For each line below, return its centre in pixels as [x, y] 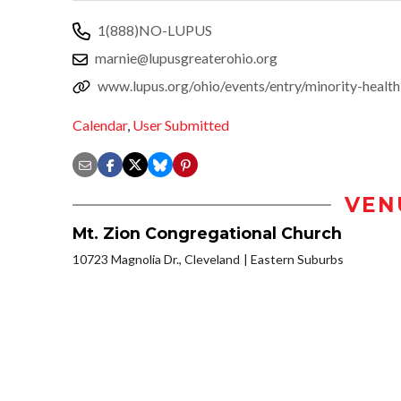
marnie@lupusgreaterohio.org [186, 57]
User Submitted [181, 125]
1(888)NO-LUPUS [155, 30]
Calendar [100, 125]
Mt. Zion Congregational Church [207, 234]
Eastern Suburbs [297, 260]
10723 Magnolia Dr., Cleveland [156, 260]
